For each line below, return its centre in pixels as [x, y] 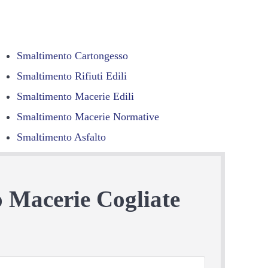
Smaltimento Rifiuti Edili [72, 76]
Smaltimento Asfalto [62, 137]
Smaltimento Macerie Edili [76, 96]
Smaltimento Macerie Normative [88, 116]
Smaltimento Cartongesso [73, 55]
